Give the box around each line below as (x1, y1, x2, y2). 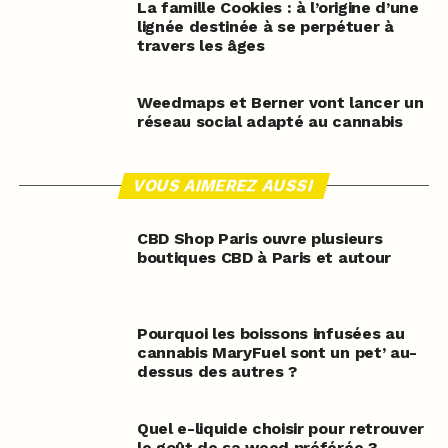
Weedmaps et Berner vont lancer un (136, 93, 424, 113)
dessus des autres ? (136, 362, 297, 382)
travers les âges (136, 36, 265, 56)
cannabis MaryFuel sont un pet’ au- (136, 343, 417, 363)
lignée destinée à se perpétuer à (136, 17, 394, 37)
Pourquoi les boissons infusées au (136, 324, 405, 344)
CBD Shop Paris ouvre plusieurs (136, 229, 383, 249)
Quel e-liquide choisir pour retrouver (136, 419, 425, 439)
